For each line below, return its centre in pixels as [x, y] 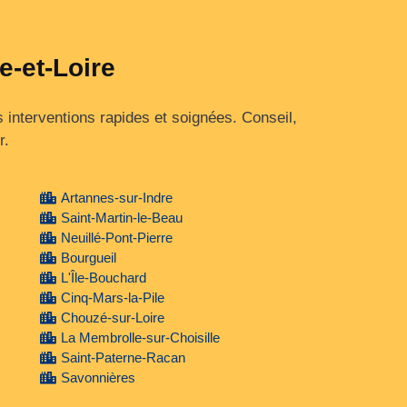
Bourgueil [88, 257]
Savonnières [98, 377]
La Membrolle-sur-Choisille [140, 337]
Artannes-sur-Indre [116, 197]
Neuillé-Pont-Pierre [116, 237]
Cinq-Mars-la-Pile [112, 297]
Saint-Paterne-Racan [123, 357]
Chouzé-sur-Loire [112, 317]
